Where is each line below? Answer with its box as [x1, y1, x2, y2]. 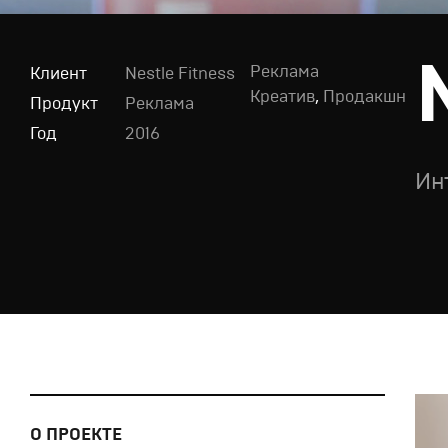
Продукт [30, 93, 98, 114]
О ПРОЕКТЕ [30, 424, 122, 445]
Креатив [250, 86, 315, 107]
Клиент [30, 63, 87, 84]
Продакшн [323, 86, 406, 107]
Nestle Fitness [125, 63, 235, 84]
